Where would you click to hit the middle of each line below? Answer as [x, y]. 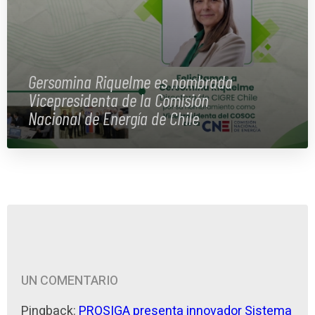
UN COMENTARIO [70, 281]
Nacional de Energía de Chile [114, 118]
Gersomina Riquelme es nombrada [130, 82]
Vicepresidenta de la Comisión [118, 100]
